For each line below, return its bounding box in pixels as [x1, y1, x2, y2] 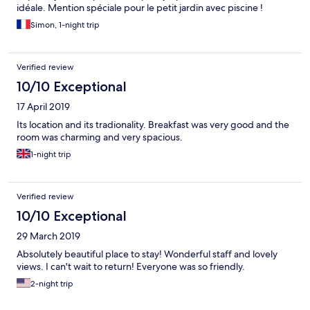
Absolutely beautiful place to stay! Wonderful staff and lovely [17, 248, 277, 261]
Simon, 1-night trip [30, 19, 100, 31]
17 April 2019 [17, 100, 70, 113]
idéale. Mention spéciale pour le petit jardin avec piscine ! [17, 1, 263, 15]
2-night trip [30, 278, 73, 290]
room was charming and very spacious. [17, 131, 183, 144]
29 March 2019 [17, 230, 80, 243]
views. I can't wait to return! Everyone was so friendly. [17, 260, 245, 273]
